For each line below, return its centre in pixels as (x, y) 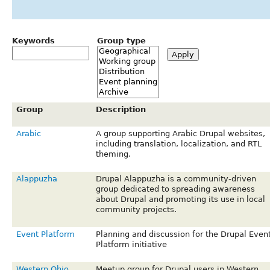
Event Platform (45, 234)
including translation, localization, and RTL (178, 144)
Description (121, 110)
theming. (113, 154)
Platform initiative (131, 245)
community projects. (136, 210)
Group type (121, 40)
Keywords (33, 40)
